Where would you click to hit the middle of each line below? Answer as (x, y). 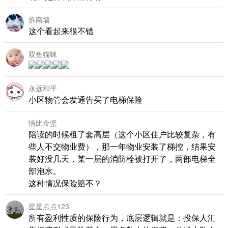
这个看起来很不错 (61, 31)
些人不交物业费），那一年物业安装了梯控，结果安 (122, 146)
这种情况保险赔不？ (65, 183)
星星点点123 (49, 206)
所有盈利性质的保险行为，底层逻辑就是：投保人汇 (122, 217)
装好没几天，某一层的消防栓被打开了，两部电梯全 (122, 158)
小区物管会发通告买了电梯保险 (85, 99)
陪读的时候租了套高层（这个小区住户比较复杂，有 (122, 134)
